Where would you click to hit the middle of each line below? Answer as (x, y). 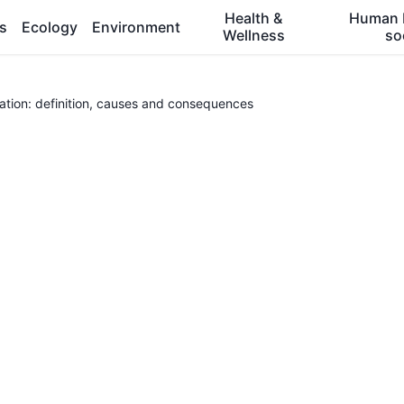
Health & (254, 18)
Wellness (253, 35)
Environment (136, 27)
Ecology (50, 27)
